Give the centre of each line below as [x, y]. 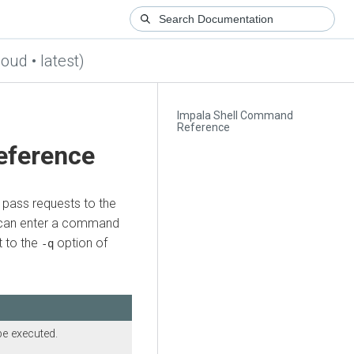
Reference [204, 128]
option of [81, 243]
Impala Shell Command [235, 116]
